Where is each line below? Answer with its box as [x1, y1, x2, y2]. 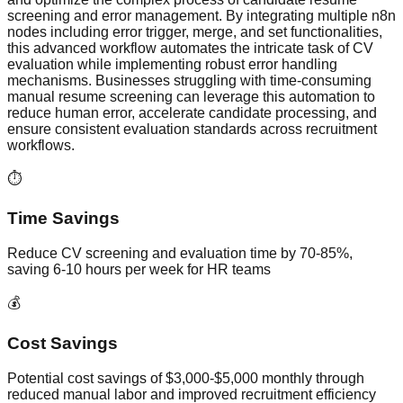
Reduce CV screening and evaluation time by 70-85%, [7, 246, 353, 262]
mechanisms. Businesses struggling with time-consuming [7, 72, 372, 88]
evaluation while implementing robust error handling [7, 56, 337, 72]
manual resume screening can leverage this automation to [7, 88, 375, 104]
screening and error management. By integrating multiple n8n [7, 7, 396, 23]
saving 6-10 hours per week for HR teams [7, 262, 271, 278]
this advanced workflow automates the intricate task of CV [7, 40, 373, 56]
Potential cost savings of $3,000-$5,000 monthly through [7, 370, 364, 386]
